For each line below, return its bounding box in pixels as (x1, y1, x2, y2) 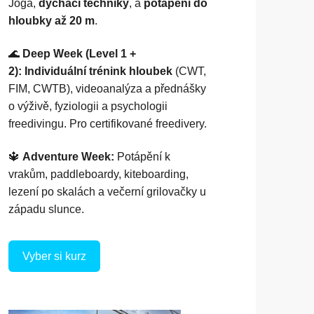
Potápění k (114, 150, 171, 163)
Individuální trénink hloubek (25, 64, 173, 77)
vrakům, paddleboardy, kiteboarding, (8, 168, 189, 180)
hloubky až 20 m (8, 14, 95, 27)
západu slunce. (8, 203, 85, 215)
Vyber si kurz (22, 250, 87, 262)
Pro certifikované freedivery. (69, 117, 207, 130)
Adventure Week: (22, 150, 115, 163)
